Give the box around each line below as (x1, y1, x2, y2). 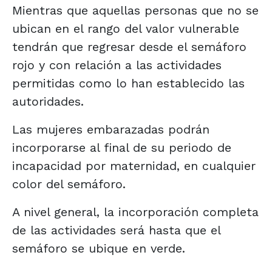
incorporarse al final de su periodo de (12, 140, 231, 155)
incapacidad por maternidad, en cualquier (12, 158, 256, 173)
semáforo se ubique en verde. (12, 240, 185, 256)
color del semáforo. (12, 176, 126, 191)
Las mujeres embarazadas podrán (12, 121, 209, 137)
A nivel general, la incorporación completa (12, 204, 259, 219)
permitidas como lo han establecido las (12, 75, 245, 90)
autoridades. (12, 93, 84, 109)
